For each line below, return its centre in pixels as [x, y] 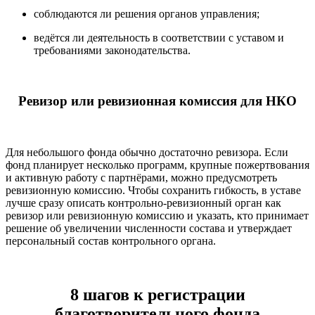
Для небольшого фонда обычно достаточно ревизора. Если [147, 152]
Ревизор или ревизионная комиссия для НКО [157, 101]
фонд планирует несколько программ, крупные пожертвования [157, 165]
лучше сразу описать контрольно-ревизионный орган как [143, 203]
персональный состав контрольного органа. [111, 241]
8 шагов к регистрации [157, 294]
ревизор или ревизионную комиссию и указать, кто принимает [157, 216]
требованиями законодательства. [112, 50]
